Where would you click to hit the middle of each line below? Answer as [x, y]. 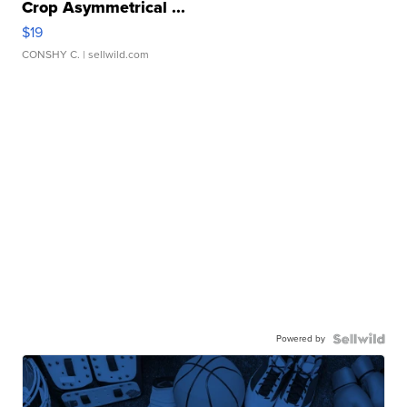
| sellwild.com [115, 55]
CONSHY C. [51, 55]
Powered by [300, 338]
